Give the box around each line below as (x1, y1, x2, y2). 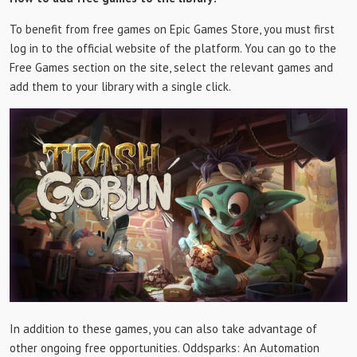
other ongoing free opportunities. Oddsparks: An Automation (10, 339, 320, 355)
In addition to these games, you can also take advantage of (10, 320, 317, 336)
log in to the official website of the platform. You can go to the (10, 41, 336, 56)
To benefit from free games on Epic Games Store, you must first (10, 22, 335, 37)
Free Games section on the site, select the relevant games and (10, 60, 333, 75)
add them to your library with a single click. (10, 79, 231, 94)
